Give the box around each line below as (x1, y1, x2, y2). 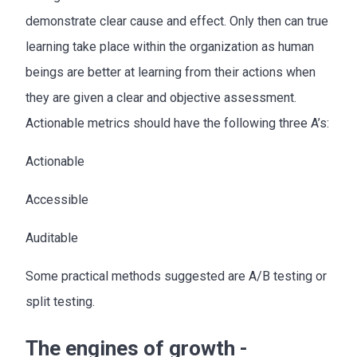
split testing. (25, 293, 95, 309)
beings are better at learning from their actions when (25, 64, 316, 80)
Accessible (25, 191, 88, 207)
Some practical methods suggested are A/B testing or (25, 268, 327, 284)
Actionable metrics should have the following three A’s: (25, 115, 329, 131)
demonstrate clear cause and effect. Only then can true (25, 13, 328, 29)
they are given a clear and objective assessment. (25, 89, 296, 105)
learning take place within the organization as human (25, 38, 314, 54)
